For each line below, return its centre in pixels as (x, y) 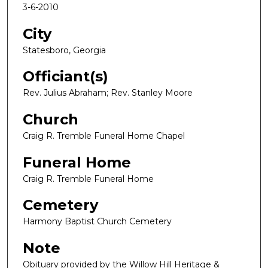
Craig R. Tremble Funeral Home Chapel (104, 136)
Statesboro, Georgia (64, 50)
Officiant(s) (66, 77)
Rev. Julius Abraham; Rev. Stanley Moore (108, 93)
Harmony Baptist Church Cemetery (97, 222)
